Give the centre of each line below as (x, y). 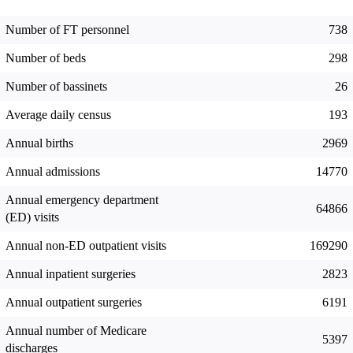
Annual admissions (53, 172)
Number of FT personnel (67, 30)
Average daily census (58, 115)
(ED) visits (32, 217)
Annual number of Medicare (76, 331)
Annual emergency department (82, 200)
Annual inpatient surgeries (71, 274)
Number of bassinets (56, 87)
